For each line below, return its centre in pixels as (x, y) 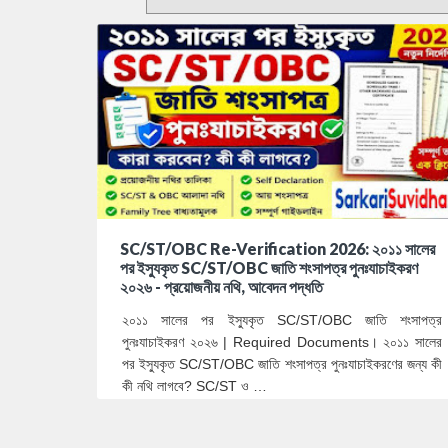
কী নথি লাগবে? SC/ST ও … (194, 385)
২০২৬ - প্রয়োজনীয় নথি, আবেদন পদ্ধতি (221, 286)
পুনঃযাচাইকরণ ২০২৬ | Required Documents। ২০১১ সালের (282, 341)
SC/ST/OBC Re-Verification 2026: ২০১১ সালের (277, 248)
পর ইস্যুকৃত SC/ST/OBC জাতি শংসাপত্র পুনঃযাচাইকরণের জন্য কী (282, 363)
